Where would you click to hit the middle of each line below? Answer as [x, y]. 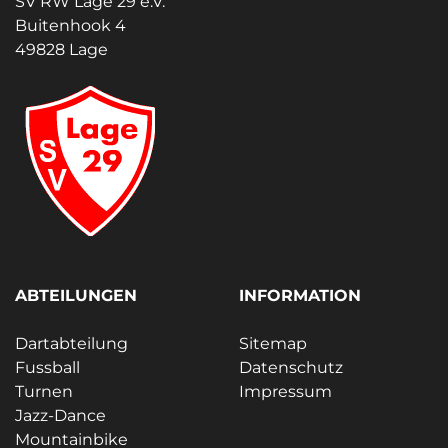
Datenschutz [291, 367]
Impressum [285, 391]
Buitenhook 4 [70, 25]
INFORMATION [300, 295]
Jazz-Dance [60, 415]
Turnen [44, 391]
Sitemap [273, 343]
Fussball [47, 367]
